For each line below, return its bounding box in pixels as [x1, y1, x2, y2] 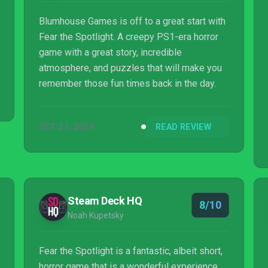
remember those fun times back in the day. [39, 78, 216, 89]
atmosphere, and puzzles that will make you [39, 62, 222, 74]
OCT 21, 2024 [39, 122, 95, 132]
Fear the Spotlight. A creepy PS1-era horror [39, 31, 218, 42]
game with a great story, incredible [39, 47, 182, 58]
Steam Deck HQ [68, 194, 142, 207]
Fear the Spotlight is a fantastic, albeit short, [39, 245, 223, 257]
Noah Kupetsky [68, 211, 124, 220]
